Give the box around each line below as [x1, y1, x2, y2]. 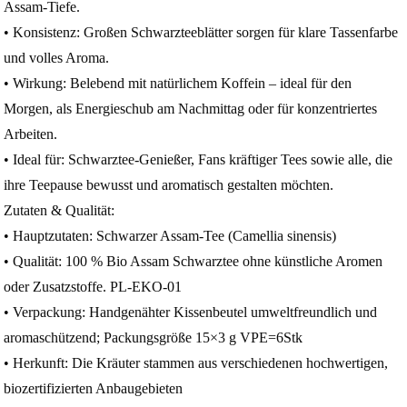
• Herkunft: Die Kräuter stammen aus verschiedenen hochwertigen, [4, 355, 389, 371]
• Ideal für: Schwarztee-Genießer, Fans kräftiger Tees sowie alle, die [4, 152, 393, 167]
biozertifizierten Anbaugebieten [4, 381, 184, 396]
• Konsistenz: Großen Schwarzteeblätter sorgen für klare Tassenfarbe [4, 25, 399, 40]
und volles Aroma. [4, 50, 110, 65]
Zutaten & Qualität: [4, 203, 115, 218]
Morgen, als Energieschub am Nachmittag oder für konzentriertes [4, 101, 378, 116]
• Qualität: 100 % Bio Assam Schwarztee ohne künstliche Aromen [4, 253, 383, 269]
